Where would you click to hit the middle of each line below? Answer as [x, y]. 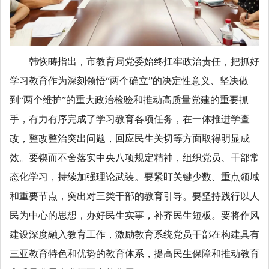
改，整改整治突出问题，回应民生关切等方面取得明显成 [130, 138]
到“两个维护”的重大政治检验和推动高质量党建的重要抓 [129, 100]
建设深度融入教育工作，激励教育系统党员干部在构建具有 [134, 234]
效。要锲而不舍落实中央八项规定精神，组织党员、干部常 [134, 157]
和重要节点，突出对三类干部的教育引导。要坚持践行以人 [134, 196]
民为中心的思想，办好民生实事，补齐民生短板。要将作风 [134, 215]
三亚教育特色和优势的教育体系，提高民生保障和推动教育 [134, 253]
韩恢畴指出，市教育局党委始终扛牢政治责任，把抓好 [144, 61]
